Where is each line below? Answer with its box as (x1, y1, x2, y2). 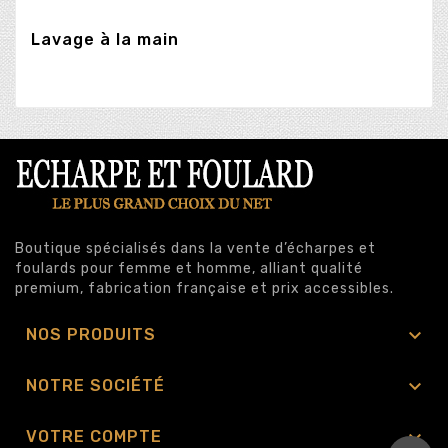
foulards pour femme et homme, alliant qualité (15, 259, 363, 277)
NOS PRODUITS (26, 324, 156, 344)
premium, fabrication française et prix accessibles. (15, 279, 394, 297)
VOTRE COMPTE (26, 426, 162, 446)
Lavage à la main (31, 30, 179, 50)
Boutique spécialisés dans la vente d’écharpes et (15, 239, 376, 257)
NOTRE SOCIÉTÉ (26, 375, 165, 395)
